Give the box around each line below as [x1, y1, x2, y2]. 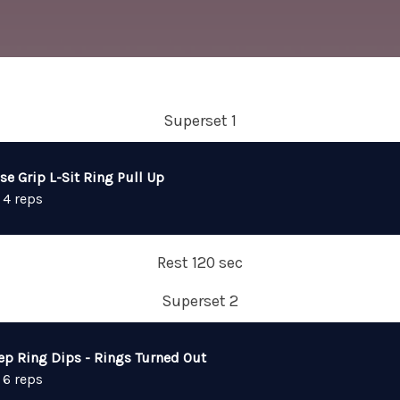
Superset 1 [163, 111, 237, 130]
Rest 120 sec [157, 253, 243, 272]
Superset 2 [162, 291, 238, 311]
